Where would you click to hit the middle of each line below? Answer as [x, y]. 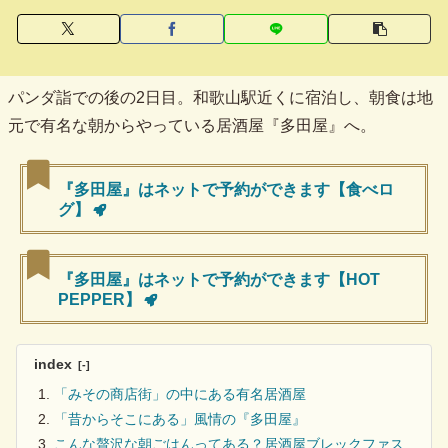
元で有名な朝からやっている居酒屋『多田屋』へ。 [192, 126]
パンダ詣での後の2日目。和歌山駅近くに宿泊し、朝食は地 [220, 98]
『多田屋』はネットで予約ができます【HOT [219, 280]
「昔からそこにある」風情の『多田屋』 [180, 419]
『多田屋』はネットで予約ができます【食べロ [226, 190]
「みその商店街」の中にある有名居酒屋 [180, 394]
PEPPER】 [99, 300]
